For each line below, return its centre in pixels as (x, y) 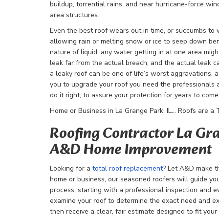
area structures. (75, 15)
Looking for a (71, 168)
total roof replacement (128, 168)
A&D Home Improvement (131, 150)
